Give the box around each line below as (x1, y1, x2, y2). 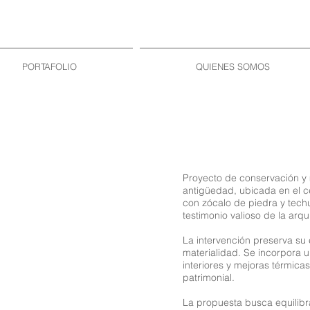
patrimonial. (183, 271, 235, 284)
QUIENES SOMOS (195, 61, 270, 72)
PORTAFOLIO (22, 61, 77, 72)
